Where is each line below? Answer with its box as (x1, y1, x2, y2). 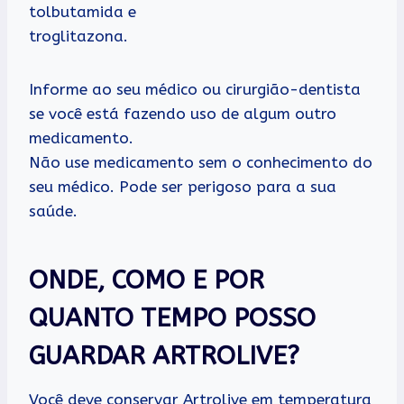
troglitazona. (29, 26, 128, 45)
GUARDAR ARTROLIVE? (29, 340, 299, 371)
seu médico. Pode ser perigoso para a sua (29, 177, 336, 196)
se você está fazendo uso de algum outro (29, 104, 336, 123)
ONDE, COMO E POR (29, 264, 264, 295)
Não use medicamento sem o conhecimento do (29, 152, 372, 171)
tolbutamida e (29, 2, 136, 21)
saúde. (29, 201, 78, 220)
